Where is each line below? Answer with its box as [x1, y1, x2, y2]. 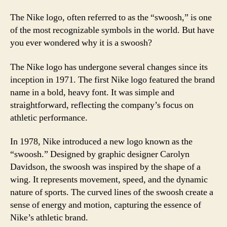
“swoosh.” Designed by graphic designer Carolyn [10, 148, 190, 160]
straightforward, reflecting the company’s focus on [10, 99, 194, 111]
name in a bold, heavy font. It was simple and [10, 86, 174, 98]
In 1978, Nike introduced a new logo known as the [10, 136, 193, 147]
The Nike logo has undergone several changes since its [10, 61, 208, 73]
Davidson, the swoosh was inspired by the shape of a [10, 161, 201, 173]
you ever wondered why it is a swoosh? [10, 37, 152, 49]
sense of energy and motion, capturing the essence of [10, 199, 201, 211]
